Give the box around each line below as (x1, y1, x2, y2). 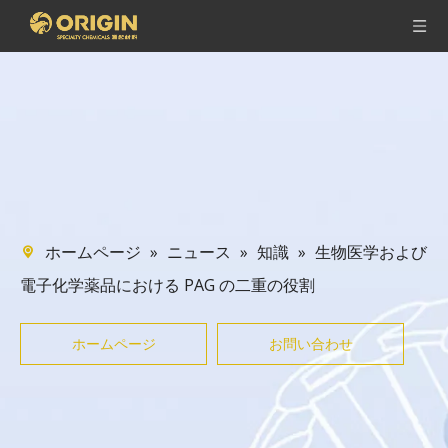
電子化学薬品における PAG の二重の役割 (20, 274, 315, 296)
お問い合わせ (268, 334, 353, 353)
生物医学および (315, 241, 427, 263)
